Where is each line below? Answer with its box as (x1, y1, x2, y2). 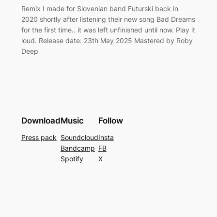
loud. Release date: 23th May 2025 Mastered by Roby (21, 36, 193, 45)
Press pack (21, 133, 57, 141)
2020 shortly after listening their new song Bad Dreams (21, 15, 195, 24)
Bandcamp (60, 143, 95, 152)
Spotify (60, 154, 83, 163)
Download (21, 115, 61, 125)
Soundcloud (60, 133, 98, 141)
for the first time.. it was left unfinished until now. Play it (21, 26, 195, 34)
